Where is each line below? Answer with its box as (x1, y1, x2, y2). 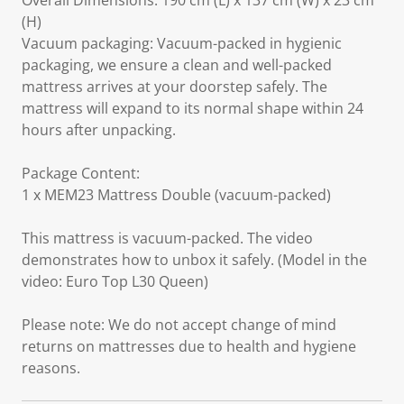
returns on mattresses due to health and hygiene (22, 336, 356, 356)
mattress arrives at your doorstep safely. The (22, 77, 327, 96)
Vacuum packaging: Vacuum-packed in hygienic (22, 33, 342, 53)
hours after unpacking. (22, 120, 176, 140)
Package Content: (22, 163, 140, 183)
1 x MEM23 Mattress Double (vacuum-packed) (22, 185, 331, 205)
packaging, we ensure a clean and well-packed (22, 55, 332, 75)
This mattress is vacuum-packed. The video (22, 228, 313, 248)
